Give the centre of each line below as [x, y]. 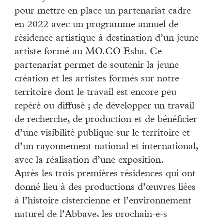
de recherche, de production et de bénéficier [106, 120]
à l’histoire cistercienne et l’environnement [103, 201]
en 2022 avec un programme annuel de [96, 25]
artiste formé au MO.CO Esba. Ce [88, 52]
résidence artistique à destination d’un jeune [107, 39]
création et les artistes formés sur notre [97, 79]
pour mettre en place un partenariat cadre [103, 11]
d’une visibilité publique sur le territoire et [102, 133]
